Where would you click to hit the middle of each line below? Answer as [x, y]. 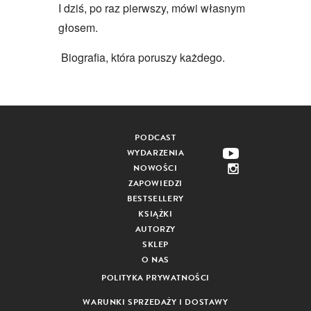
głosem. [78, 27]
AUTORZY [155, 229]
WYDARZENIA [155, 152]
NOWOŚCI [155, 168]
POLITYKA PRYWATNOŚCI [155, 277]
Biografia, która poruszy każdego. [142, 57]
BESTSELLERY [155, 198]
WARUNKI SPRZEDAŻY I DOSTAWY [155, 302]
